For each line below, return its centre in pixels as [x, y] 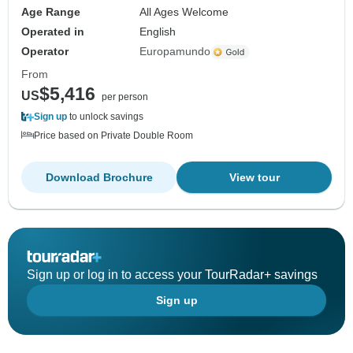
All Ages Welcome [184, 12]
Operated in [53, 32]
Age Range [51, 12]
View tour [254, 178]
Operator [45, 52]
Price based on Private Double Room [113, 136]
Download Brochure [99, 178]
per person [125, 97]
